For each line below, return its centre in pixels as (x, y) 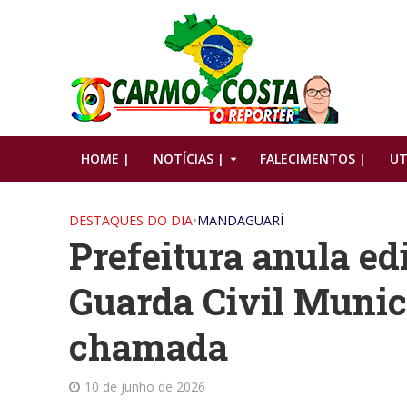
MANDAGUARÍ (240, 220)
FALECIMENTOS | (313, 159)
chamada (148, 347)
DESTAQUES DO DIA (130, 220)
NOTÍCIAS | (189, 159)
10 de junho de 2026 (144, 387)
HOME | (105, 159)
